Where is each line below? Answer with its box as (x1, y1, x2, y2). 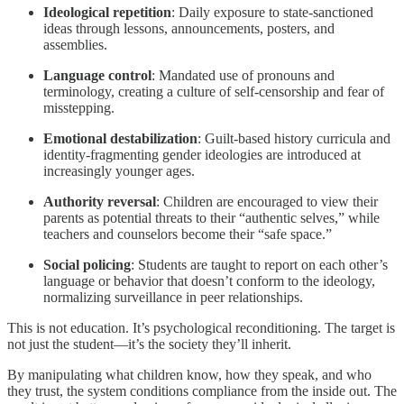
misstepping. (43, 100, 115, 116)
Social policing (43, 257, 131, 273)
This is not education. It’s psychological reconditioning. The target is (7, 320, 395, 336)
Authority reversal (43, 194, 156, 210)
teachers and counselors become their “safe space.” (43, 226, 332, 243)
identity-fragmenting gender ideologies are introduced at (43, 147, 361, 163)
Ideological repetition (43, 5, 171, 21)
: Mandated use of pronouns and (151, 68, 335, 84)
